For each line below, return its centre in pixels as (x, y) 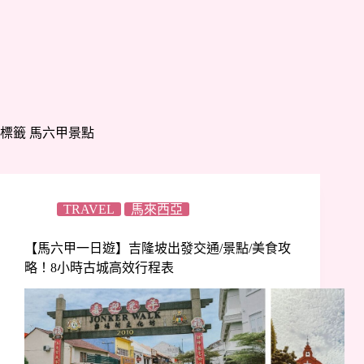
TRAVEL (89, 209)
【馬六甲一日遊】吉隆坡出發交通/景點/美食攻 (158, 248)
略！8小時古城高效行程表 (99, 268)
